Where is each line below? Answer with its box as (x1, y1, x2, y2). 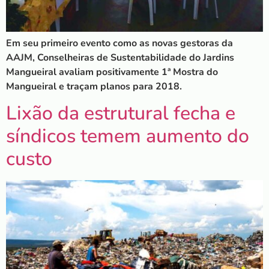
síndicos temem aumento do (6, 123, 249, 150)
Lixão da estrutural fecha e (6, 100, 235, 127)
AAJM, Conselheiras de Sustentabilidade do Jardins (6, 50, 234, 64)
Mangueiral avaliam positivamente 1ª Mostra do (6, 65, 218, 79)
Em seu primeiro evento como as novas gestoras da (6, 36, 233, 50)
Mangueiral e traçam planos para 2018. (6, 79, 182, 93)
